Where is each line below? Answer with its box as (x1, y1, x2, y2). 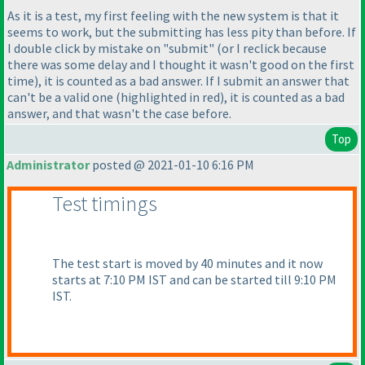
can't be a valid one (7, 89, 116, 106)
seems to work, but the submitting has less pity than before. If (7, 24, 356, 41)
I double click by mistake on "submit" (7, 40, 217, 57)
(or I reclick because (217, 40, 327, 57)
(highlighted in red (116, 89, 220, 106)
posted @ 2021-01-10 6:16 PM (90, 156, 254, 174)
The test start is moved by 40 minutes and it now (52, 255, 323, 272)
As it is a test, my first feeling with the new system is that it (7, 7, 339, 24)
